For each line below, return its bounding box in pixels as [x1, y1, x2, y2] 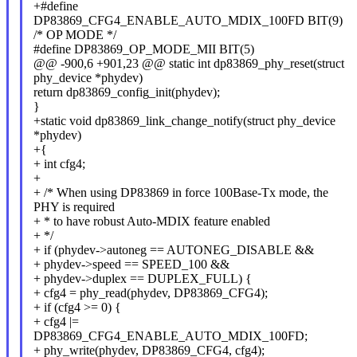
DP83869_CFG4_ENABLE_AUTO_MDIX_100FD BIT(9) [33, 13, 343, 27]
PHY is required [33, 199, 115, 214]
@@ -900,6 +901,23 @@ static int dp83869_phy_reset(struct [33, 56, 344, 70]
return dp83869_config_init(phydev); [33, 84, 220, 99]
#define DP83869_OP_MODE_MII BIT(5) [33, 41, 254, 56]
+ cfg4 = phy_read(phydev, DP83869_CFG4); [33, 285, 268, 300]
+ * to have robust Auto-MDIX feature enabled [33, 214, 270, 228]
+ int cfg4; [33, 156, 85, 171]
